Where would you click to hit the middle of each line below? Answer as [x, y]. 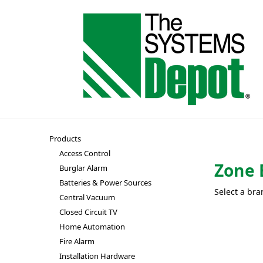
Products [65, 139]
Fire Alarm [77, 241]
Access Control [85, 153]
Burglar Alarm [83, 168]
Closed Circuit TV [88, 212]
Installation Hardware [97, 256]
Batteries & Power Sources [105, 183]
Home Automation [92, 227]
